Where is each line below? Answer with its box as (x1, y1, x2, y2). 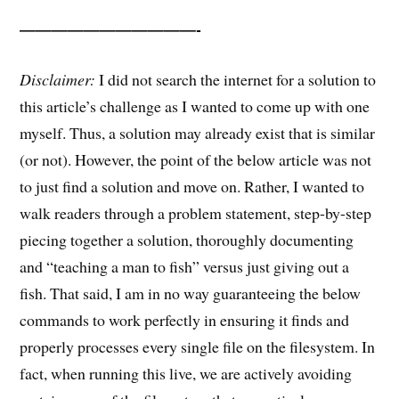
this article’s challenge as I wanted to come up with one (20, 94, 370, 117)
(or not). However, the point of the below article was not (20, 148, 372, 170)
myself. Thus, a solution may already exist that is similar (20, 121, 376, 143)
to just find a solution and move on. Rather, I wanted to (20, 175, 365, 197)
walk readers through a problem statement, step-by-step (20, 201, 372, 224)
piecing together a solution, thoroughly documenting (20, 228, 354, 250)
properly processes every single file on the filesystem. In (20, 335, 376, 357)
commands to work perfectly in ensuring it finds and (20, 308, 350, 330)
